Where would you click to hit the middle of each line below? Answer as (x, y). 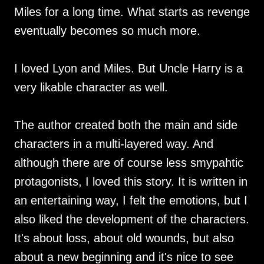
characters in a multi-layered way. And (114, 144)
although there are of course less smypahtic (129, 163)
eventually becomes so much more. (107, 31)
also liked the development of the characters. (132, 220)
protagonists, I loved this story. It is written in (131, 182)
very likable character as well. (91, 88)
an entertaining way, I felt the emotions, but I (131, 201)
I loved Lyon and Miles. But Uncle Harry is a (128, 69)
